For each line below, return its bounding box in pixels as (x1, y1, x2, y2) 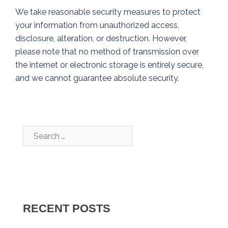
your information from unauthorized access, (15, 20, 179, 31)
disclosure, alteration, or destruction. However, (15, 34, 187, 44)
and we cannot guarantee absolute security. (15, 73, 179, 83)
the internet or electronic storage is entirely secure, (15, 60, 204, 70)
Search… (22, 127, 52, 137)
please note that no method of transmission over (15, 47, 199, 57)
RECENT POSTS (23, 202, 110, 215)
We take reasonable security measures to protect (15, 7, 201, 17)
